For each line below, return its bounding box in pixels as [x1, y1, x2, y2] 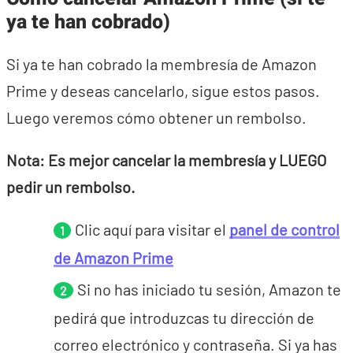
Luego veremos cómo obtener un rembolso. [6, 108, 307, 127]
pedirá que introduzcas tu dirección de [54, 308, 314, 327]
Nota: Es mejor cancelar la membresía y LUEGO [6, 150, 326, 169]
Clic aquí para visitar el [75, 220, 229, 239]
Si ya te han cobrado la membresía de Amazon [6, 54, 317, 73]
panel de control [229, 220, 340, 239]
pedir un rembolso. [6, 177, 136, 196]
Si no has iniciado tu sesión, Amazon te [77, 280, 341, 299]
